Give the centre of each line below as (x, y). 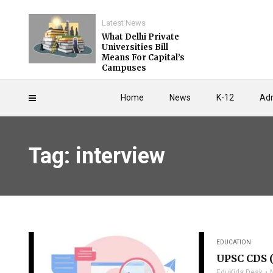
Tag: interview (97, 156)
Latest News (124, 23)
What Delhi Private (140, 37)
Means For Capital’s (143, 58)
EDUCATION (234, 242)
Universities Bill (135, 47)
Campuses (124, 68)
